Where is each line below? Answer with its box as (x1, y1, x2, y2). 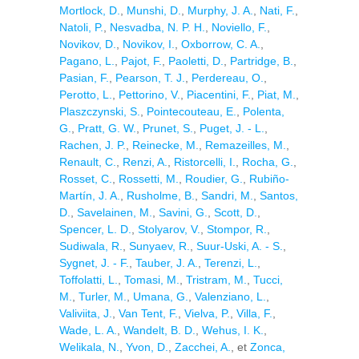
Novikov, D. (59, 38, 116, 50)
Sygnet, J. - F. (59, 256, 129, 269)
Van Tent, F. (119, 307, 178, 320)
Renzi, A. (123, 155, 167, 168)
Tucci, (253, 273, 283, 286)
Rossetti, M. (119, 172, 179, 185)
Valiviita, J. (59, 307, 112, 320)
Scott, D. (214, 206, 257, 219)
